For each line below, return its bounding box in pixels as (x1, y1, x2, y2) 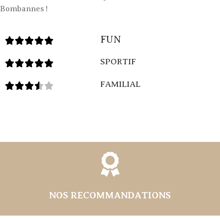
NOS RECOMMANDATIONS (49, 190, 171, 200)
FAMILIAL (100, 80, 140, 89)
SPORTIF (100, 57, 136, 66)
